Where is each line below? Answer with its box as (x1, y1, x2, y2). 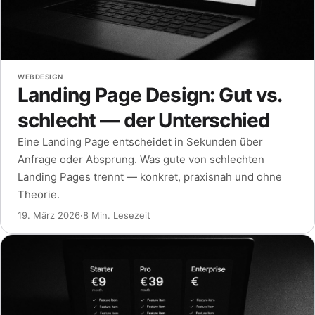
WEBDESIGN (18, 72, 63, 81)
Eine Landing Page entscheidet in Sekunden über (18, 134, 263, 148)
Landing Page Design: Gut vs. (18, 82, 282, 107)
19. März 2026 (18, 209, 80, 221)
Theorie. (18, 187, 60, 201)
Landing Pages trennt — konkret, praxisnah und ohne (18, 169, 282, 184)
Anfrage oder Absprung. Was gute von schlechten (18, 152, 264, 166)
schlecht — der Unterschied (18, 108, 271, 132)
